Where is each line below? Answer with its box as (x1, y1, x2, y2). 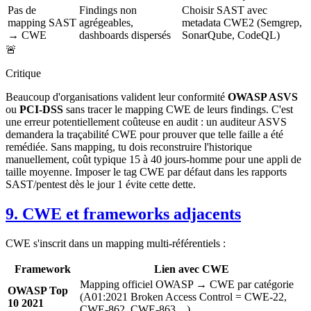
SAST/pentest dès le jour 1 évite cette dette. (6, 178, 196, 191)
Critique (6, 67, 41, 80)
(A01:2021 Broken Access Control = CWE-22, (80, 291, 287, 303)
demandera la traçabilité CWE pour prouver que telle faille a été (6, 128, 283, 141)
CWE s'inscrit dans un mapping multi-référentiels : (6, 237, 226, 250)
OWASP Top (8, 285, 68, 297)
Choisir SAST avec (182, 4, 267, 17)
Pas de (8, 4, 36, 17)
